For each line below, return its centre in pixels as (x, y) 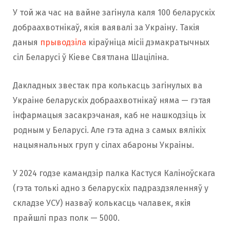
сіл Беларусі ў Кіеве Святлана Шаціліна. (91, 57)
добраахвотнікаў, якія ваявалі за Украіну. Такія (106, 27)
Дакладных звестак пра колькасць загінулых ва (108, 85)
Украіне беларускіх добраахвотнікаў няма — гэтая (112, 100)
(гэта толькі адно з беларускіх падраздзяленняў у (111, 188)
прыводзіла (63, 42)
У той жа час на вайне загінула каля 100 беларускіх (114, 12)
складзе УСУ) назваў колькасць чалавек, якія (102, 203)
